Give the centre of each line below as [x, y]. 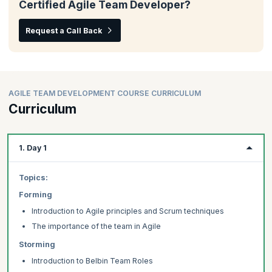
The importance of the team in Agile [96, 226]
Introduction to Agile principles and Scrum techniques [127, 211]
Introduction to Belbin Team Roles [92, 261]
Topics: [33, 178]
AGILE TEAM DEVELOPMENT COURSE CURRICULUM [105, 93]
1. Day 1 [32, 148]
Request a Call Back [63, 30]
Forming [35, 194]
